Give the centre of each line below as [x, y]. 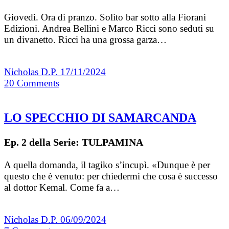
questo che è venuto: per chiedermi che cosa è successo [111, 176]
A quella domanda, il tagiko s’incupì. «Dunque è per [107, 165]
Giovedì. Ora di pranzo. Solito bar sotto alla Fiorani [105, 17]
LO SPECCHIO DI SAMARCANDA [100, 118]
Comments [38, 83]
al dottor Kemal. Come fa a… [62, 188]
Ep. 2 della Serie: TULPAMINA [74, 142]
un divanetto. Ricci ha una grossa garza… [85, 40]
